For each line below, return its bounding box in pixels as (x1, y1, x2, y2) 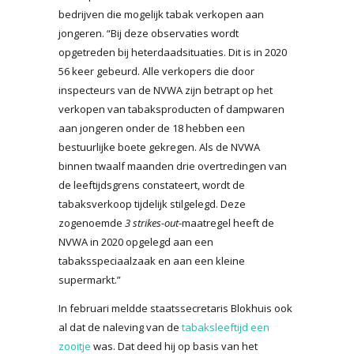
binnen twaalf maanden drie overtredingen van (58, 158, 287, 173)
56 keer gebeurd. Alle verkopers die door (58, 63, 254, 78)
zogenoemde (58, 215, 125, 230)
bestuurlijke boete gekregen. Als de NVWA (58, 139, 260, 154)
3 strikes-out (125, 215, 179, 230)
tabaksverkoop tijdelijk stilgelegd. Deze (58, 196, 246, 211)
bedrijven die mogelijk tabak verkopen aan (58, 6, 264, 21)
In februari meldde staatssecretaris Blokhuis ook (58, 300, 292, 315)
